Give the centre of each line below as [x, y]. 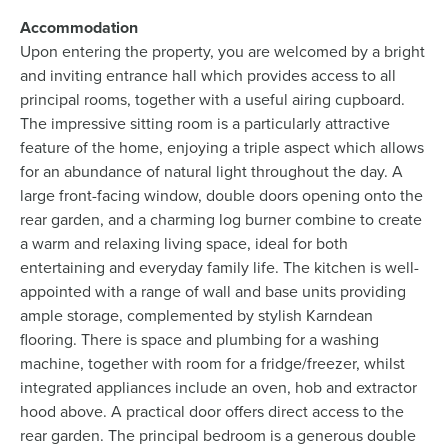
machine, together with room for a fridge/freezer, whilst [212, 364]
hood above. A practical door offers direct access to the [212, 412]
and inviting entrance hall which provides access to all [208, 76]
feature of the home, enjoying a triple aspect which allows [222, 148]
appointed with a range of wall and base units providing [213, 292]
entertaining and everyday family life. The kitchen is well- [219, 268]
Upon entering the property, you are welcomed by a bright [222, 52]
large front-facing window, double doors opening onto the [221, 196]
